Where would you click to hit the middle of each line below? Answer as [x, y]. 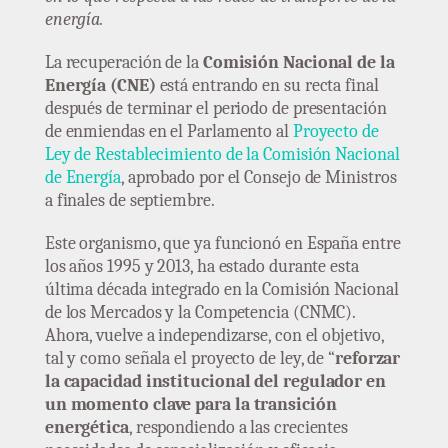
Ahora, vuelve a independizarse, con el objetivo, [214, 335]
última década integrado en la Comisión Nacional [221, 289]
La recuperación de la [123, 62]
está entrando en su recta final [267, 85]
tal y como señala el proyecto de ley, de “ [190, 358]
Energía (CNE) [100, 85]
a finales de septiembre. [129, 200]
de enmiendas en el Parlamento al [168, 131]
